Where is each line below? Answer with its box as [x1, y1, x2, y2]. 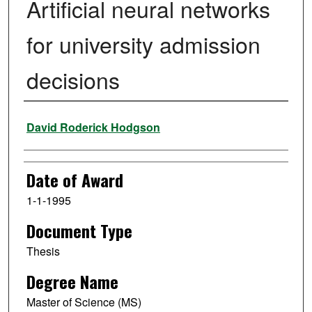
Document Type [26, 218, 132, 244]
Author [23, 107, 64, 133]
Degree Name [26, 268, 118, 294]
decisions [26, 63, 120, 96]
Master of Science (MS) [26, 293, 141, 310]
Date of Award [26, 167, 123, 193]
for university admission [26, 28, 260, 61]
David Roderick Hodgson [26, 119, 160, 136]
